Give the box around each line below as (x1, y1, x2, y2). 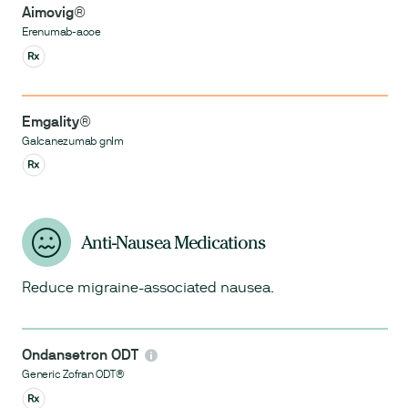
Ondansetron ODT (22, 346, 138, 364)
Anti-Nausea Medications (80, 230, 266, 253)
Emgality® (22, 112, 91, 130)
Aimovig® (22, 4, 86, 22)
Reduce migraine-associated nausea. (22, 279, 274, 297)
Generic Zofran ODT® (22, 368, 125, 382)
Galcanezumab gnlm (22, 134, 124, 148)
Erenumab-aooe (22, 25, 101, 39)
